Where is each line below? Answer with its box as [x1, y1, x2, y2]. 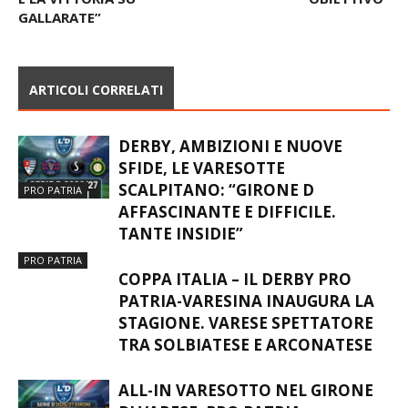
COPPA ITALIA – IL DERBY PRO [118, 268, 352, 290]
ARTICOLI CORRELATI [29, 80, 163, 98]
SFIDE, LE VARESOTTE [118, 157, 285, 178]
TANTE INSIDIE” [118, 222, 243, 244]
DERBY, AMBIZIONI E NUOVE [118, 135, 342, 157]
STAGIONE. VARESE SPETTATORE [118, 311, 373, 333]
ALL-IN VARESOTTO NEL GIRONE [118, 379, 373, 401]
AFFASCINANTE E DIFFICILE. [118, 200, 336, 222]
